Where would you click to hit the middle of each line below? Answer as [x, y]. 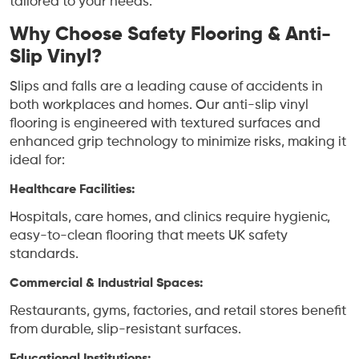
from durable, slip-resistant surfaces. [125, 330]
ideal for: [37, 161]
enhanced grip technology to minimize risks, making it [178, 143]
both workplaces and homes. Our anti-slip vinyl [159, 106]
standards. [44, 255]
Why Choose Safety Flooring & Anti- [170, 35]
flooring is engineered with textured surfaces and [165, 124]
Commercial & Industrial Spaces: [106, 284]
